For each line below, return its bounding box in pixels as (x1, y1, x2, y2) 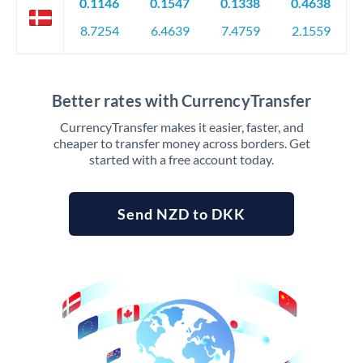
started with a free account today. (89, 152, 274, 167)
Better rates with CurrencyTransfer (51, 91, 312, 110)
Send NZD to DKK (117, 205, 246, 223)
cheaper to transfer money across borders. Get (53, 135, 310, 151)
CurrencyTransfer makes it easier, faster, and (59, 119, 304, 135)
